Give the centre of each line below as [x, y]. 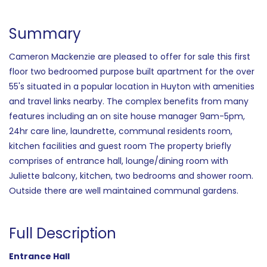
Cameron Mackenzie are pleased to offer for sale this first [130, 56]
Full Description [63, 233]
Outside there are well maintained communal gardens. [124, 190]
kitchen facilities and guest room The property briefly [120, 146]
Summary [45, 33]
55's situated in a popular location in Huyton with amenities [132, 86]
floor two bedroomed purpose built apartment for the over [132, 71]
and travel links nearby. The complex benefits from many [129, 101]
